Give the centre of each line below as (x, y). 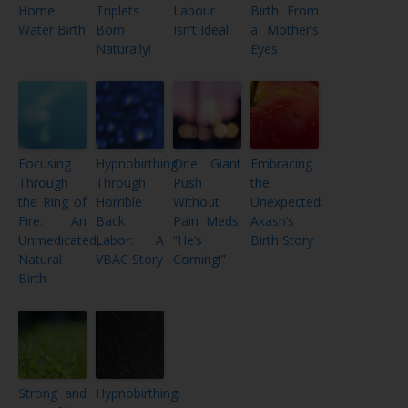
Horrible (119, 201)
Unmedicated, (59, 240)
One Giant (207, 163)
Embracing (281, 163)
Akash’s (272, 220)
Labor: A (130, 240)
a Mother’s (285, 29)
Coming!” (199, 259)
